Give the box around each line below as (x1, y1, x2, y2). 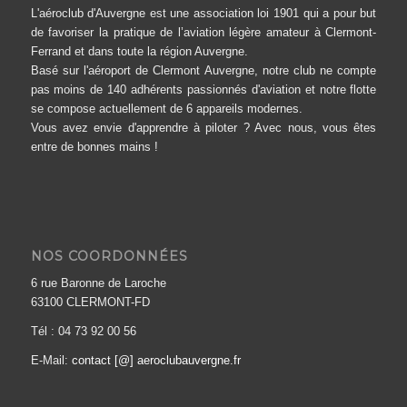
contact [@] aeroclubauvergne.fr (71, 352, 241, 367)
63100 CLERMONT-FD (30, 294, 150, 309)
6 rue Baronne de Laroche (30, 275, 166, 290)
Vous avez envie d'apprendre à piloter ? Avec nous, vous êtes (30, 120, 377, 134)
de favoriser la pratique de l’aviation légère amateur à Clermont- (30, 25, 377, 39)
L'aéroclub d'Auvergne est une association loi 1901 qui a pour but (30, 5, 377, 20)
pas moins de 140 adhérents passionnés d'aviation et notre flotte (30, 82, 377, 96)
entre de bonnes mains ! (30, 139, 158, 154)
